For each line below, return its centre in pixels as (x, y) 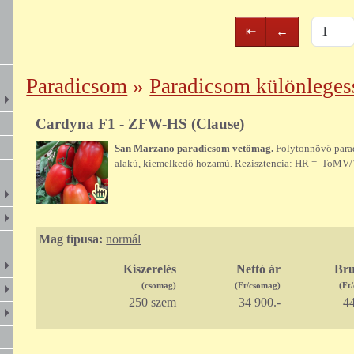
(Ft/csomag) (257, 286)
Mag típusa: (71, 239)
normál (124, 239)
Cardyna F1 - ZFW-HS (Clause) (140, 123)
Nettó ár (258, 269)
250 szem (152, 303)
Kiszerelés (149, 269)
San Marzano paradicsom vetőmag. (196, 148)
